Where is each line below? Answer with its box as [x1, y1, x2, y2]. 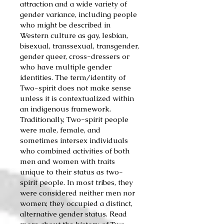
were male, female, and [20, 125, 100, 134]
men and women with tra [20, 156, 107, 166]
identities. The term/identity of [20, 72, 125, 82]
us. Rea [97, 209, 122, 218]
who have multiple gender [20, 62, 111, 71]
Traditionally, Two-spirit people [20, 114, 128, 124]
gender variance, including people [20, 9, 137, 19]
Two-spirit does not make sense [20, 83, 131, 92]
